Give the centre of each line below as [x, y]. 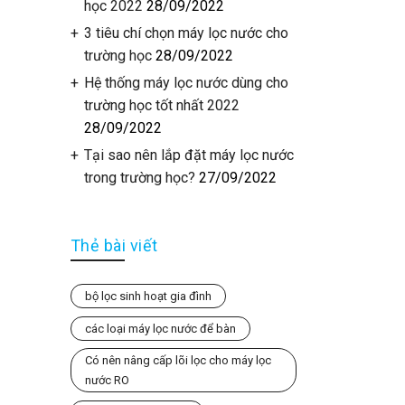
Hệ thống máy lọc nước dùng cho [186, 83]
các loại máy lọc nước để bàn [160, 329]
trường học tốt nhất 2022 [161, 105]
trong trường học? [139, 178]
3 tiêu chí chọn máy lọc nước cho [186, 33]
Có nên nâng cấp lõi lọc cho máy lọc [178, 360]
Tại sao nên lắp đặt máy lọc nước [188, 155]
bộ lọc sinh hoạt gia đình [148, 296]
